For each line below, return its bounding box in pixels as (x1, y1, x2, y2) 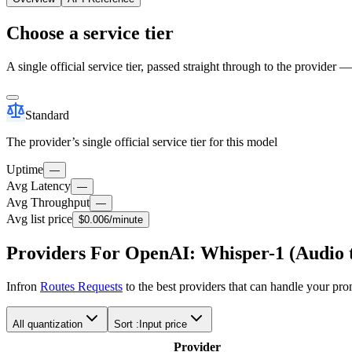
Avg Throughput (6, 195, 90, 209)
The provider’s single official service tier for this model (6, 134, 277, 148)
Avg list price (6, 211, 72, 225)
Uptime (6, 162, 43, 176)
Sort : (114, 318, 139, 331)
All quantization (13, 318, 82, 331)
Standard (25, 108, 69, 122)
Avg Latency (6, 178, 71, 192)
